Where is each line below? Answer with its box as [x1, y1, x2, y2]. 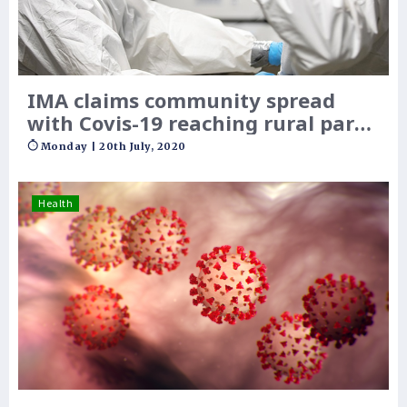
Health [38, 195, 73, 210]
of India [27, 131, 107, 159]
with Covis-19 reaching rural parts [27, 108, 373, 136]
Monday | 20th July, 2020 [40, 139, 186, 153]
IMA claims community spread [27, 85, 335, 114]
